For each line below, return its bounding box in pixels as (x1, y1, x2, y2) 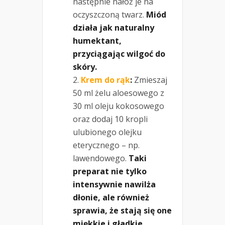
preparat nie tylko (73, 165, 147, 177)
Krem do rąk (81, 74, 130, 85)
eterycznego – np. (73, 139, 140, 151)
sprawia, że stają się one (73, 204, 172, 216)
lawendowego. (73, 152, 129, 164)
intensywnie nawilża (73, 178, 156, 190)
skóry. (73, 61, 97, 72)
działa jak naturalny (73, 22, 154, 33)
